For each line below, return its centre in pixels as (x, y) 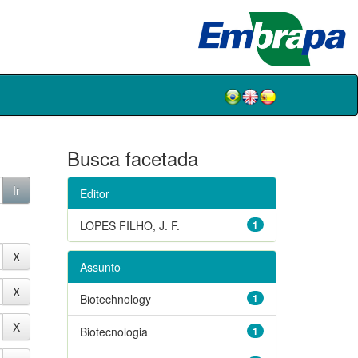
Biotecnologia (113, 331)
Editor (94, 193)
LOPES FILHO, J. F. (129, 225)
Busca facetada (132, 157)
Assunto (100, 267)
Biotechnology (115, 298)
